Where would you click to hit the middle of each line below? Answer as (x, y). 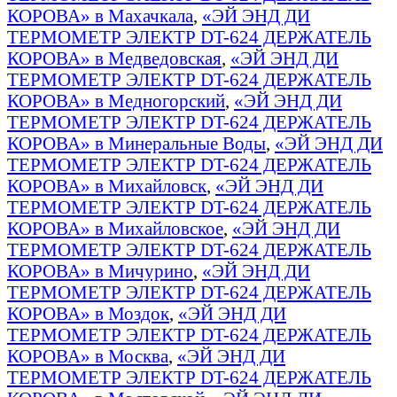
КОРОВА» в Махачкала (100, 15)
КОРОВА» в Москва (88, 355)
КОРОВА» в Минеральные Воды (136, 143)
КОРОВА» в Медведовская (114, 58)
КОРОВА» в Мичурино (100, 270)
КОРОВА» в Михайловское (115, 228)
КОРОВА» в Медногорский (116, 100)
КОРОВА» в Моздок (88, 313)
